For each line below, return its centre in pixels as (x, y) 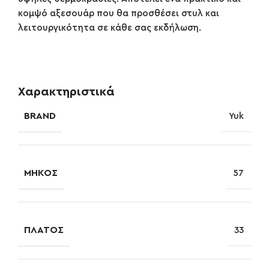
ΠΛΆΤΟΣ (44, 230)
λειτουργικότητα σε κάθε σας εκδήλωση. (110, 28)
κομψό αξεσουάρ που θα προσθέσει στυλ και (119, 14)
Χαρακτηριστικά (66, 92)
